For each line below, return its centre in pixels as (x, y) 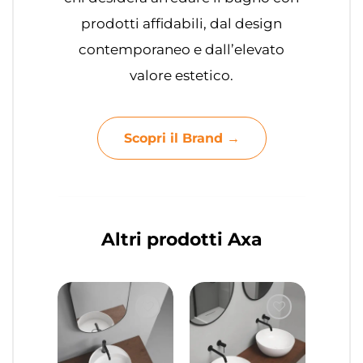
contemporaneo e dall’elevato (181, 49)
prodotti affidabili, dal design (181, 23)
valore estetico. (181, 75)
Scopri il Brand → (181, 138)
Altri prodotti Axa (181, 239)
